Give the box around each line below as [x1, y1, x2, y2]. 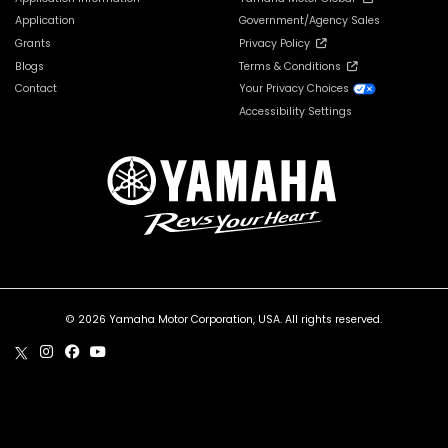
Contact [15, 81, 57, 97]
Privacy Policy [239, 35, 316, 51]
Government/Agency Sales [239, 13, 380, 29]
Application [15, 13, 75, 29]
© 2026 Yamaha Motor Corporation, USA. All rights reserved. [66, 312, 382, 328]
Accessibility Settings [239, 103, 352, 119]
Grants [15, 35, 51, 51]
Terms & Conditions [239, 58, 347, 74]
